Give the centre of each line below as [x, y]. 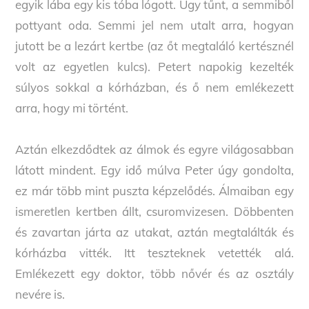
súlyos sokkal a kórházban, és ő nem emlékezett [154, 88]
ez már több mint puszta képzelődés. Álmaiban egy [154, 191]
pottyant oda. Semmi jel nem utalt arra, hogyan [154, 26]
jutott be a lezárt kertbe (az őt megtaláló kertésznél [154, 46]
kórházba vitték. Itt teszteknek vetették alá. [154, 253]
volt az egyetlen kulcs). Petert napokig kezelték [154, 67]
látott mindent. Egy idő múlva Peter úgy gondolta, [154, 170]
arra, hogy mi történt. [72, 108]
